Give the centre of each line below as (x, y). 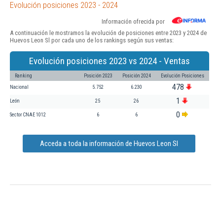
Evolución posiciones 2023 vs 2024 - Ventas (110, 61)
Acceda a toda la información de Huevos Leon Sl (109, 143)
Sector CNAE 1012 (28, 114)
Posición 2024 (137, 75)
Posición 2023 (98, 75)
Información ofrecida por (133, 21)
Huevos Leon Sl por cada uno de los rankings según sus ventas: (92, 40)
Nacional (19, 87)
